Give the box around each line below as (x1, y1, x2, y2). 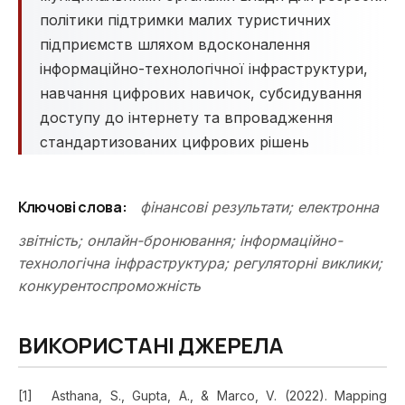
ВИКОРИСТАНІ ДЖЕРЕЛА (18, 330, 284, 360)
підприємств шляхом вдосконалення (40, 35, 310, 53)
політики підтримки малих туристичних (40, 11, 331, 29)
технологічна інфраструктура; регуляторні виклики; (18, 254, 382, 272)
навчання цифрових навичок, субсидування (40, 84, 362, 102)
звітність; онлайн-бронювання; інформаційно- (18, 231, 343, 250)
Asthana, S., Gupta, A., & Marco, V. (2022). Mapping (52, 388, 387, 403)
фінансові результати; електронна (139, 198, 379, 216)
